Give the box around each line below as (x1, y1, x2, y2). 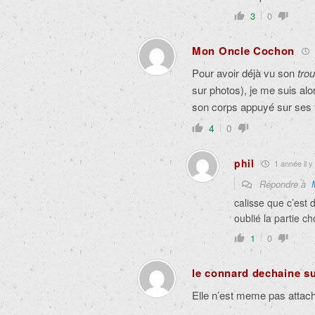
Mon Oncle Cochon (192, 43, 295, 58)
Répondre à (257, 177, 311, 191)
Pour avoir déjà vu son (192, 65, 295, 80)
